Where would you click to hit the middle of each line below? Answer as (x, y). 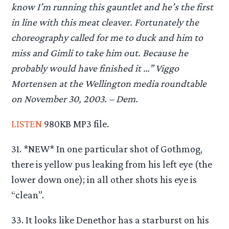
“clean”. (28, 194)
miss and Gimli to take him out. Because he (100, 52)
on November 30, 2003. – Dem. (75, 98)
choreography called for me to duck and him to (107, 37)
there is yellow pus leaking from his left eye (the (112, 164)
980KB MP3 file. (76, 123)
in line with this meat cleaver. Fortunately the (105, 22)
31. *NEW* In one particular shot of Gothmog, (107, 148)
